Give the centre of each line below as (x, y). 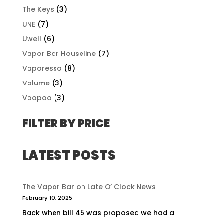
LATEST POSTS (69, 155)
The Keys (38, 10)
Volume (36, 83)
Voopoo (37, 98)
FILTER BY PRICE (66, 124)
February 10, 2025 (47, 198)
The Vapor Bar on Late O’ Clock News (89, 187)
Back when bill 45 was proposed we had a (98, 213)
